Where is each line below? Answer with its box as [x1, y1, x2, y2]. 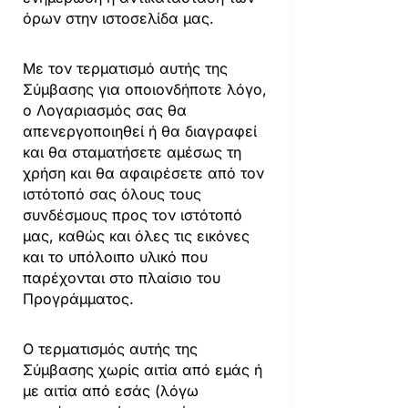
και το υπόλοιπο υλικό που [22, 247, 208, 266]
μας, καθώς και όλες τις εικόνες [22, 226, 250, 245]
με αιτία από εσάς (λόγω [22, 381, 199, 400]
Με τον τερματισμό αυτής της [22, 58, 228, 77]
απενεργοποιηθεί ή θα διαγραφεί [22, 121, 257, 140]
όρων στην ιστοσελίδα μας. [22, 8, 214, 27]
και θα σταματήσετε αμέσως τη [22, 142, 241, 161]
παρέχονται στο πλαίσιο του [22, 268, 220, 287]
